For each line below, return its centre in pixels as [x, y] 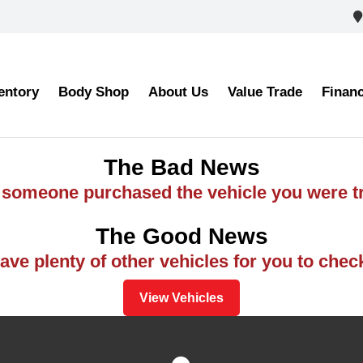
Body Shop [93, 92]
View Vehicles [181, 298]
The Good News [181, 236]
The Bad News [181, 167]
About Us [178, 92]
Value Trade [265, 92]
